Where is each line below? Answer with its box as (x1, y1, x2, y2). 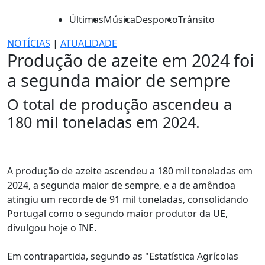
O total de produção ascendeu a (7, 94, 232, 114)
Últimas (69, 13, 104, 26)
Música (104, 13, 135, 26)
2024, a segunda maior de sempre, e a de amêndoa (7, 179, 235, 192)
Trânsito (178, 13, 215, 26)
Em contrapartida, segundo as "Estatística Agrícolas (7, 250, 238, 263)
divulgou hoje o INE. (7, 221, 96, 234)
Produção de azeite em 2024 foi (7, 49, 254, 72)
